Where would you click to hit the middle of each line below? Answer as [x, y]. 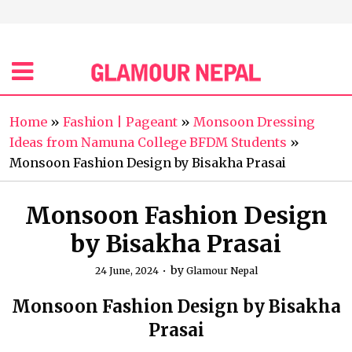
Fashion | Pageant [120, 122]
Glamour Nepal [222, 271]
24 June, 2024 [126, 271]
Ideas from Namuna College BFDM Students [148, 142]
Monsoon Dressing [254, 122]
